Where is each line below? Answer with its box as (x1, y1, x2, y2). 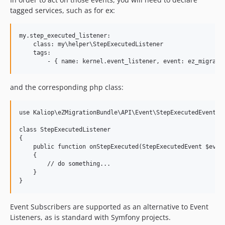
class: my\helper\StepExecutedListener (19, 41, 163, 48)
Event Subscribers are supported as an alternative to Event (10, 202, 208, 211)
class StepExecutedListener (19, 126, 110, 133)
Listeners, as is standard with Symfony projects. (10, 212, 171, 222)
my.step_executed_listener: (19, 32, 110, 39)
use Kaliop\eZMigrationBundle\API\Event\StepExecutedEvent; (19, 109, 219, 116)
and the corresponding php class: (10, 82, 124, 92)
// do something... (19, 160, 110, 167)
